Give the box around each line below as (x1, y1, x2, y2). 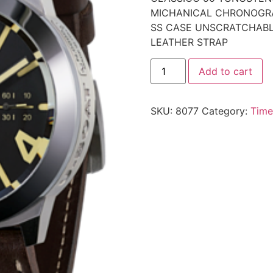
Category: (201, 104, 250, 117)
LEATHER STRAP (150, 36, 228, 49)
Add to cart (198, 65, 252, 77)
